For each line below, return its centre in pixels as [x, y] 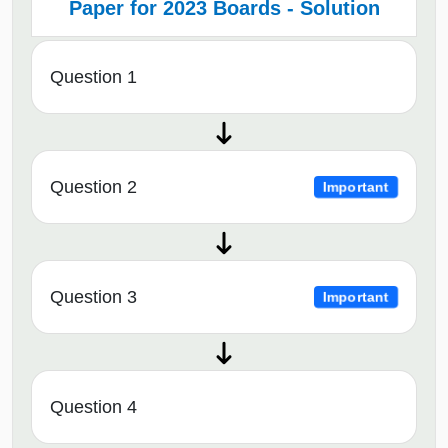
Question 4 [93, 407]
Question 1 [93, 77]
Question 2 [93, 187]
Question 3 [93, 297]
